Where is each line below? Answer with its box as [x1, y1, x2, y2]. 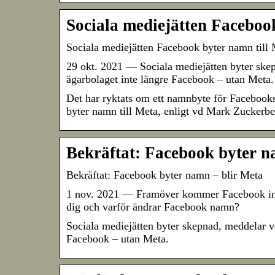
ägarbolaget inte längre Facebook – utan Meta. [66, 73, 274, 86]
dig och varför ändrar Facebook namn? [66, 201, 239, 214]
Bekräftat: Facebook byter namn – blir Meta [66, 169, 263, 182]
